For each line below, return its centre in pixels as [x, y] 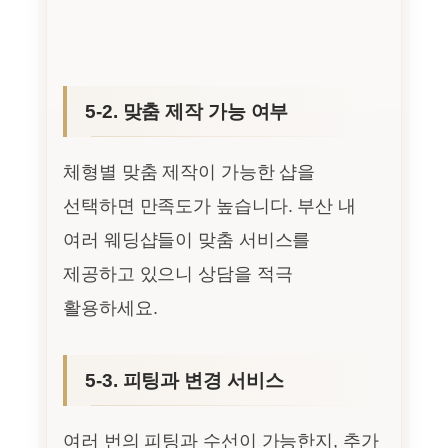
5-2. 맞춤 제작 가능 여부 [187, 110]
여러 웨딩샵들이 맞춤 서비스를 [187, 239]
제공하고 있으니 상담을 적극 [178, 273]
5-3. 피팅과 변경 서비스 [184, 379]
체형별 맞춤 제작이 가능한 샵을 [189, 171]
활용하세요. [110, 307]
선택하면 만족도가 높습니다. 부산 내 [209, 205]
